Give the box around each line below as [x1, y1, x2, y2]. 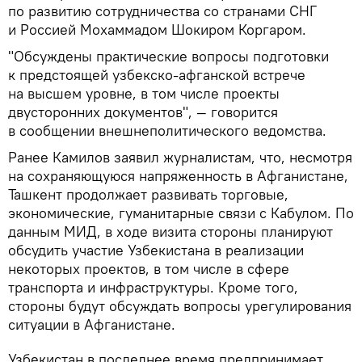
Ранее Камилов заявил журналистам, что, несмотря [8, 148, 352, 167]
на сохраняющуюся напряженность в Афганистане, [8, 166, 348, 186]
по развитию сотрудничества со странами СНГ [8, 2, 317, 21]
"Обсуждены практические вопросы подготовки [8, 47, 329, 66]
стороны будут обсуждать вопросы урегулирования [8, 297, 351, 316]
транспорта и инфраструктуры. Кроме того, [8, 278, 298, 297]
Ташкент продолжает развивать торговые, [8, 185, 288, 204]
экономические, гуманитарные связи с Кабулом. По [8, 204, 354, 223]
